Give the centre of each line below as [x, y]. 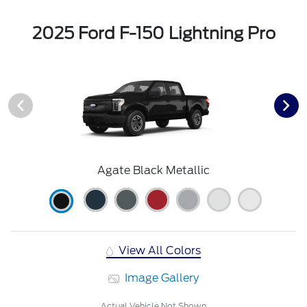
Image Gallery [161, 278]
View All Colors [159, 251]
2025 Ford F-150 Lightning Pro [153, 34]
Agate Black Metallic [153, 171]
